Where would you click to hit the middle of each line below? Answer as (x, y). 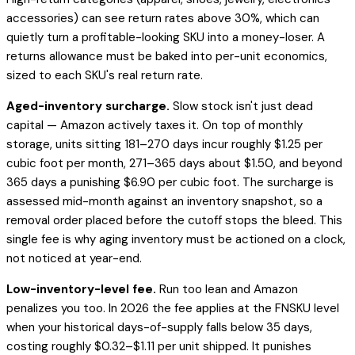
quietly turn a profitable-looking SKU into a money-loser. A (166, 38)
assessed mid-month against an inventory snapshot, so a (164, 202)
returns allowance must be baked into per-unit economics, (167, 57)
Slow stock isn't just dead (241, 107)
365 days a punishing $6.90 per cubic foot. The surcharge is (170, 183)
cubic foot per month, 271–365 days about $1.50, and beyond (174, 164)
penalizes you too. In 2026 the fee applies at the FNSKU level (173, 309)
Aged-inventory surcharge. (88, 107)
